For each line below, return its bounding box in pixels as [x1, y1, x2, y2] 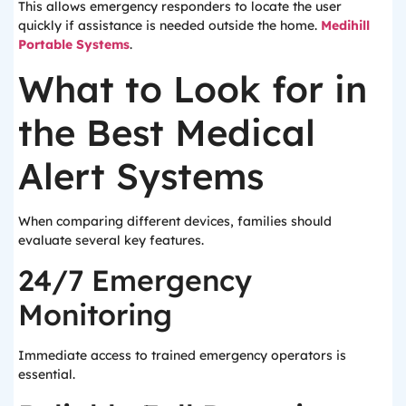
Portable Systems [18, 35, 130, 53]
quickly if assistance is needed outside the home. [18, 16, 321, 34]
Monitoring [18, 296, 172, 333]
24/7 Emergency [18, 262, 252, 299]
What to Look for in [18, 65, 367, 111]
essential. [18, 366, 75, 383]
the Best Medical [18, 109, 315, 155]
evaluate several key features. [18, 231, 204, 248]
